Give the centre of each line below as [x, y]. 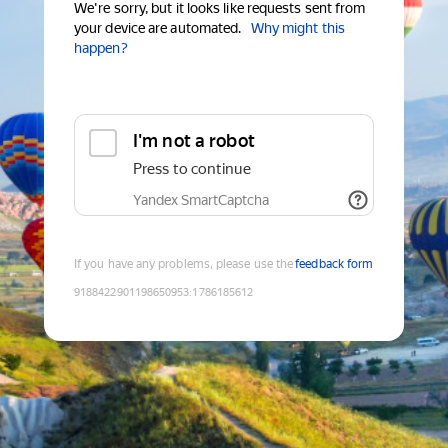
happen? [101, 48]
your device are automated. [158, 28]
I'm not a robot [194, 141]
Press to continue [192, 169]
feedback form [334, 264]
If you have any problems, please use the [184, 264]
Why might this [297, 28]
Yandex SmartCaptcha [201, 200]
